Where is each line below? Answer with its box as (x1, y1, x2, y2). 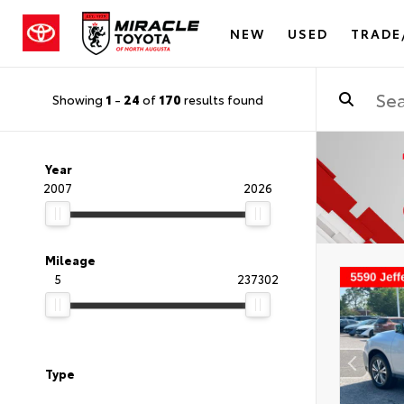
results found (181, 89, 263, 108)
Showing (52, 89, 106, 108)
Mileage (45, 252, 96, 268)
